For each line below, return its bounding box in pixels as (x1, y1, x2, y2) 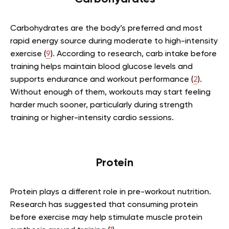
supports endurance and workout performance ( (10, 76, 193, 84)
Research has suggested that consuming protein (10, 201, 198, 209)
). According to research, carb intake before (51, 50, 217, 58)
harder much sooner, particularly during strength (10, 101, 193, 109)
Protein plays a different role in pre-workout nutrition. (10, 188, 211, 196)
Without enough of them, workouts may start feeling (10, 88, 211, 97)
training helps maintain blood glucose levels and (10, 63, 193, 71)
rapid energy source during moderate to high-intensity (10, 37, 218, 45)
